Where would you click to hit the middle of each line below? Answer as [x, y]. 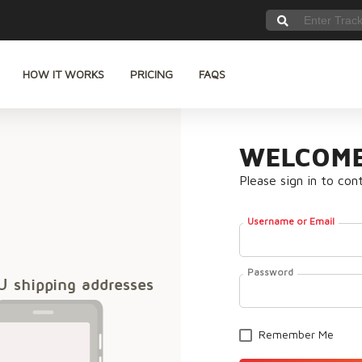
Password [270, 272]
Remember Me [296, 334]
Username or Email [291, 221]
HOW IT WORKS [63, 74]
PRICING [152, 74]
